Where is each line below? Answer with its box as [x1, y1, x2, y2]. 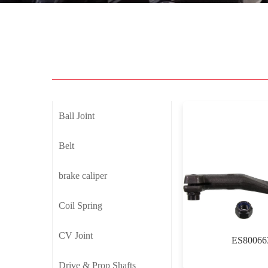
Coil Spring [59, 200, 102, 211]
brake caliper [59, 170, 107, 181]
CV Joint [59, 230, 93, 240]
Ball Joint [59, 110, 95, 121]
